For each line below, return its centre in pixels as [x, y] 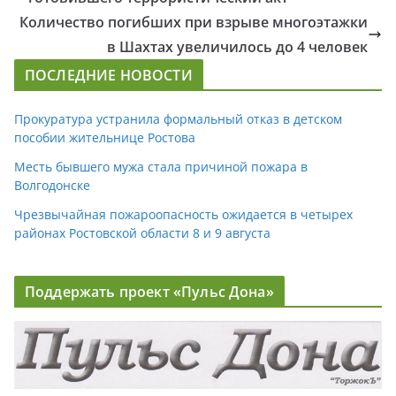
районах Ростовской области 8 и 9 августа [142, 232]
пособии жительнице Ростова [105, 137]
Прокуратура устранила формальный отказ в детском [178, 118]
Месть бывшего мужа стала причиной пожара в [161, 166]
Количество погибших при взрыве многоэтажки [194, 22]
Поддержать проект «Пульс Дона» [149, 291]
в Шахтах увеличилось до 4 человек [237, 46]
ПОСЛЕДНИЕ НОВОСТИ [109, 75]
